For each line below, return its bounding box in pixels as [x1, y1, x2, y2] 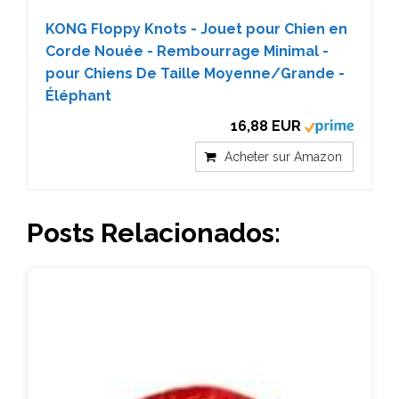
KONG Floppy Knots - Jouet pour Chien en [45, 20, 347, 37]
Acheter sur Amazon [224, 149, 342, 164]
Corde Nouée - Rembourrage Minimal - [45, 42, 329, 60]
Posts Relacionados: [27, 216, 281, 248]
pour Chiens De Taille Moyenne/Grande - [45, 64, 345, 82]
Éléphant [45, 86, 111, 104]
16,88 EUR [231, 117, 301, 134]
